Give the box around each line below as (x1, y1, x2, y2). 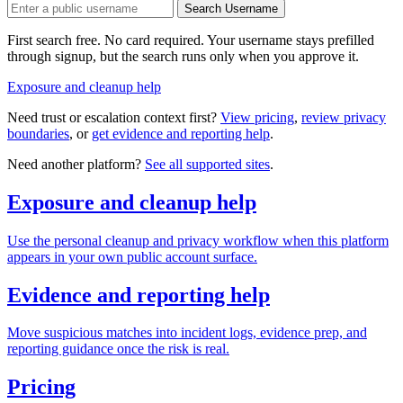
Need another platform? (7, 156, 145, 172)
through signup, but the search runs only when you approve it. (7, 48, 359, 64)
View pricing (220, 109, 294, 125)
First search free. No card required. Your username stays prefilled (7, 31, 374, 48)
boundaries (7, 125, 69, 141)
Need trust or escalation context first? (7, 109, 220, 125)
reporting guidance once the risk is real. (7, 341, 229, 357)
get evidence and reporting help (92, 125, 270, 141)
